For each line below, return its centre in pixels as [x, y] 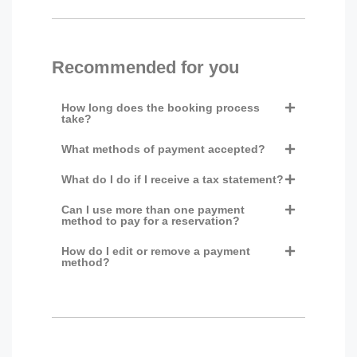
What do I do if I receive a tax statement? [173, 180]
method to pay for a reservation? [151, 221]
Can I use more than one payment [153, 210]
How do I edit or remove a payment [156, 251]
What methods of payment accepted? [163, 149]
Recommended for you [145, 68]
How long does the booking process [161, 108]
